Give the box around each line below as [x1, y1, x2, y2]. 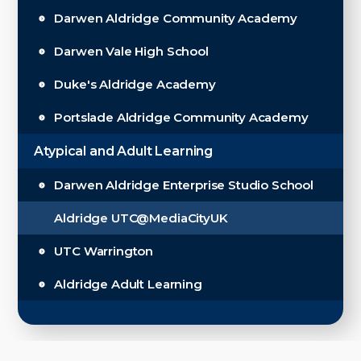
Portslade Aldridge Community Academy [54, 110, 309, 125]
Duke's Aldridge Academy [54, 77, 216, 92]
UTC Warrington [54, 243, 154, 259]
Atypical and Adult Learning [34, 143, 214, 159]
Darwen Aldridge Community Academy [54, 10, 298, 26]
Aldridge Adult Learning [54, 276, 202, 292]
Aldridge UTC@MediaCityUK [54, 210, 228, 226]
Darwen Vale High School [54, 44, 209, 59]
